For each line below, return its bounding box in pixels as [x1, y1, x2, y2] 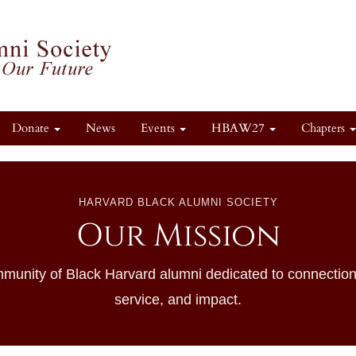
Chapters [301, 120, 348, 137]
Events [141, 120, 178, 137]
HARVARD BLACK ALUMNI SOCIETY [78, 196, 278, 208]
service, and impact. [114, 292, 242, 308]
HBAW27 [211, 120, 268, 137]
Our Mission [75, 215, 281, 257]
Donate [12, 120, 52, 137]
